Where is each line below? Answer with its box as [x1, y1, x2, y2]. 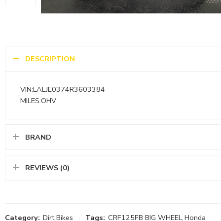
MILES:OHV [20, 96, 56, 106]
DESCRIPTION [25, 54, 75, 64]
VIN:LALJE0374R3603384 [20, 84, 105, 95]
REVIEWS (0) [25, 163, 70, 173]
